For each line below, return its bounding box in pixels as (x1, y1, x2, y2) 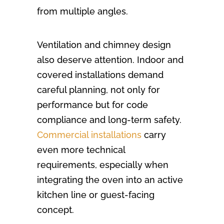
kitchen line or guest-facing (37, 189, 154, 200)
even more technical (37, 144, 125, 155)
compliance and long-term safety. (37, 114, 181, 125)
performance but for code (37, 99, 148, 110)
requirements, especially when (37, 159, 168, 170)
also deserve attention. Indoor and (37, 54, 183, 65)
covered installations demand (37, 69, 163, 80)
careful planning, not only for (37, 84, 160, 95)
